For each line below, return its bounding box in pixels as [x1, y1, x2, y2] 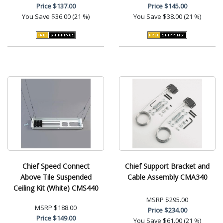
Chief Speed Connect [22, 161, 90, 171]
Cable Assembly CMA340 [127, 172, 208, 182]
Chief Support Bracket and [125, 161, 210, 171]
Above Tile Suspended [20, 172, 92, 182]
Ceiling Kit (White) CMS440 [13, 183, 99, 193]
